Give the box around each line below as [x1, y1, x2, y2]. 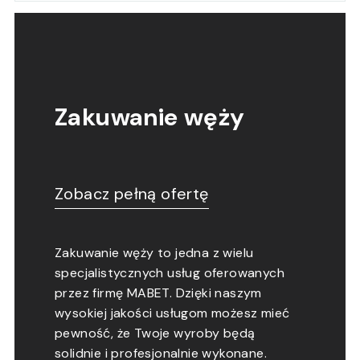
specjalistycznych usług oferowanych [54, 264, 284, 281]
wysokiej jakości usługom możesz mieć [54, 304, 290, 321]
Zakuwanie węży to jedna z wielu [54, 243, 254, 261]
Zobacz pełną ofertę [54, 182, 209, 204]
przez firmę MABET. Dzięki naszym [54, 284, 262, 301]
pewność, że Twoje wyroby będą [54, 324, 256, 342]
